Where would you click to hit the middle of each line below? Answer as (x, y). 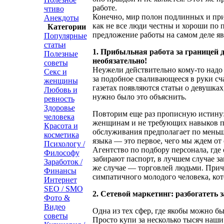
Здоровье (59, 108)
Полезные (61, 54)
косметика (61, 135)
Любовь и (60, 90)
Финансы (60, 171)
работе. (104, 8)
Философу (61, 153)
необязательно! (119, 61)
